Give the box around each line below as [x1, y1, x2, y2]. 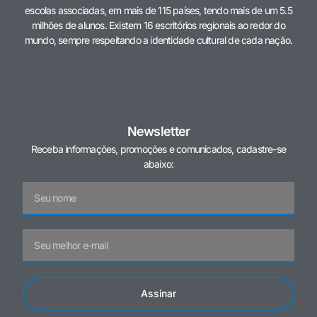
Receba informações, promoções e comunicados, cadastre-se [30, 143, 287, 156]
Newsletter [127, 124, 190, 139]
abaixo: [143, 158, 174, 171]
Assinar [141, 287, 176, 299]
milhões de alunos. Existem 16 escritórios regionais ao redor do [32, 19, 285, 32]
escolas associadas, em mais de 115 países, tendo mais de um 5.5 [25, 4, 292, 17]
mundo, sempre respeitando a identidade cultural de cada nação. [24, 34, 293, 47]
